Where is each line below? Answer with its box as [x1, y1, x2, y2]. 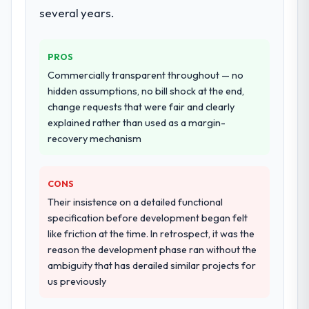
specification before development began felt [48, 211, 248, 224]
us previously [48, 275, 107, 288]
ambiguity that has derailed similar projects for [48, 259, 257, 272]
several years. [39, 5, 114, 20]
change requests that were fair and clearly [48, 100, 235, 113]
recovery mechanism [48, 132, 142, 145]
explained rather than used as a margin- [48, 116, 226, 129]
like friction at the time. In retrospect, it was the [48, 227, 255, 240]
